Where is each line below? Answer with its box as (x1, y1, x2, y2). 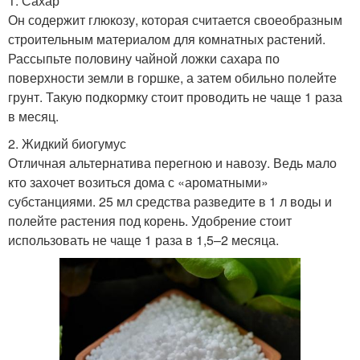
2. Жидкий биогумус (8, 133, 126, 153)
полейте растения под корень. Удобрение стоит (8, 211, 292, 230)
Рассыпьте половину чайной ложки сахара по (8, 48, 280, 67)
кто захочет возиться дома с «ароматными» (8, 172, 268, 191)
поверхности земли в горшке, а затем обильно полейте (8, 67, 337, 87)
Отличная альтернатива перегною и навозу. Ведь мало (8, 153, 337, 172)
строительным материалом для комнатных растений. (8, 29, 325, 48)
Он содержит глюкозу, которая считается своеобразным (8, 10, 342, 29)
